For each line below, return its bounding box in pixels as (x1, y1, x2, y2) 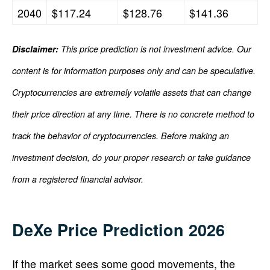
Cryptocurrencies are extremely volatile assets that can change (12, 86, 251, 98)
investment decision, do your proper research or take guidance (12, 151, 251, 163)
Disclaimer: (12, 42, 58, 55)
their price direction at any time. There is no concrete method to (12, 107, 254, 120)
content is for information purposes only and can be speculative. (12, 64, 256, 77)
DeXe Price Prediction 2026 (12, 218, 225, 241)
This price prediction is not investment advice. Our (58, 42, 251, 55)
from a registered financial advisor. (12, 172, 143, 185)
